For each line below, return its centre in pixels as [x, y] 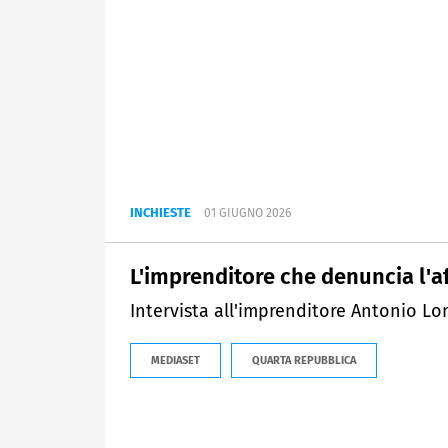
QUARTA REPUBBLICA [304, 361]
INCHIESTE [160, 213]
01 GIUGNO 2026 [247, 213]
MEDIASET [175, 361]
